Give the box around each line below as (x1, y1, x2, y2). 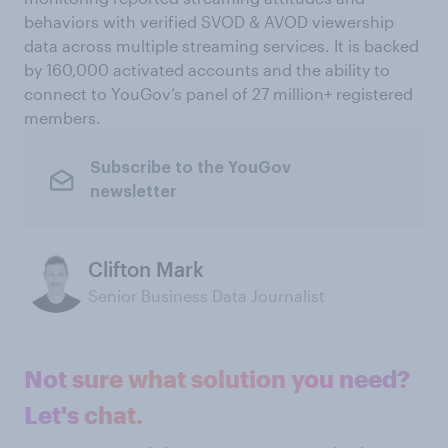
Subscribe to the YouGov (89, 159, 291, 176)
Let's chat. (24, 400, 143, 430)
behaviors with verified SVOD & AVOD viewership (24, 12, 394, 32)
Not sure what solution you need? (24, 364, 410, 394)
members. (24, 108, 101, 128)
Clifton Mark (88, 257, 204, 282)
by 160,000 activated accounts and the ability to (24, 60, 390, 80)
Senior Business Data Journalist (88, 286, 325, 306)
